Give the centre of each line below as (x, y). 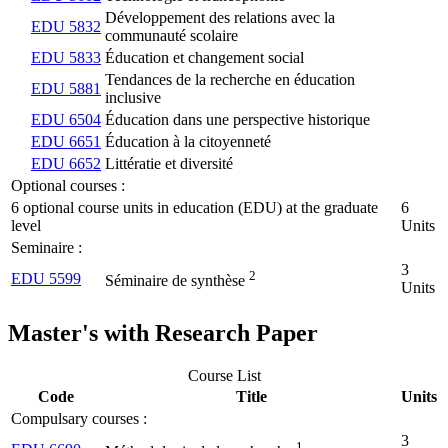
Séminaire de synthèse (177, 281)
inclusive (133, 98)
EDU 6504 (66, 120)
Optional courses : (68, 186)
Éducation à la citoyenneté (188, 142)
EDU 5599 (46, 279)
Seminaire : (46, 248)
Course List (224, 375)
